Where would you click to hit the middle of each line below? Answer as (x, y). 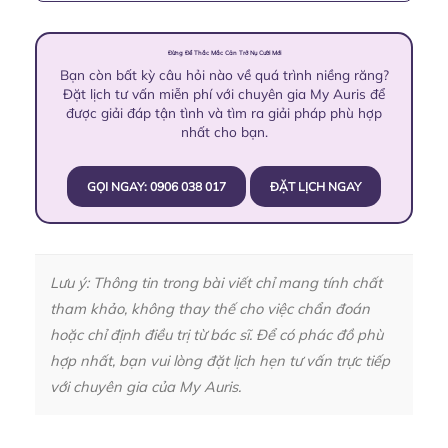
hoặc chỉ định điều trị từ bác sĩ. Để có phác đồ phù (216, 335)
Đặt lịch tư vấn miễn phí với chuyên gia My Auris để (224, 94)
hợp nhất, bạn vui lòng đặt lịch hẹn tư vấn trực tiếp (220, 361)
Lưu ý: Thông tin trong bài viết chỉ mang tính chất (216, 283)
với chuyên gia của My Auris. (145, 387)
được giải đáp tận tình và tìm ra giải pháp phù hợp (224, 113)
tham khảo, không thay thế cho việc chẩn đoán (210, 309)
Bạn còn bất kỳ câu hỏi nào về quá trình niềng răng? (224, 75)
